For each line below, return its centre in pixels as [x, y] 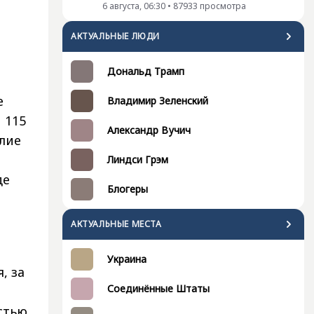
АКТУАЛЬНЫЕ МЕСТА [116, 224]
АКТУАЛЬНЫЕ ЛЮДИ [115, 36]
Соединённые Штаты [158, 288]
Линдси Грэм [138, 159]
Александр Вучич [149, 130]
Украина [127, 259]
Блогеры [128, 189]
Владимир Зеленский [158, 101]
